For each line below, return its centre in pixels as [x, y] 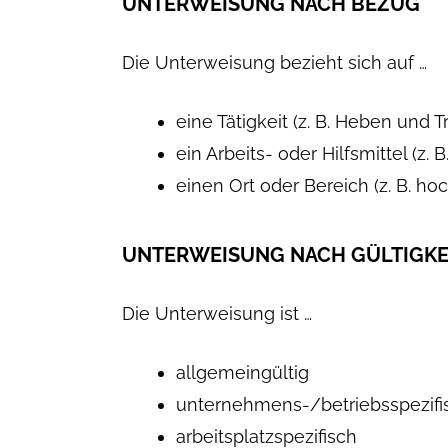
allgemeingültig [242, 372]
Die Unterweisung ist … [217, 313]
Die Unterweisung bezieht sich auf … [274, 62]
